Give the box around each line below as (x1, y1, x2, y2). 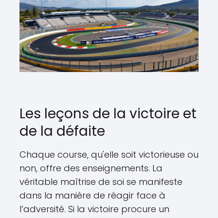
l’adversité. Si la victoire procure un (19, 202, 169, 215)
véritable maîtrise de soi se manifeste (19, 175, 182, 188)
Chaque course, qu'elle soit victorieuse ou (19, 148, 199, 161)
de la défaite (19, 121, 105, 141)
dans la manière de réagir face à (19, 189, 165, 201)
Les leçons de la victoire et (19, 104, 197, 123)
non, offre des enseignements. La (19, 162, 163, 174)
